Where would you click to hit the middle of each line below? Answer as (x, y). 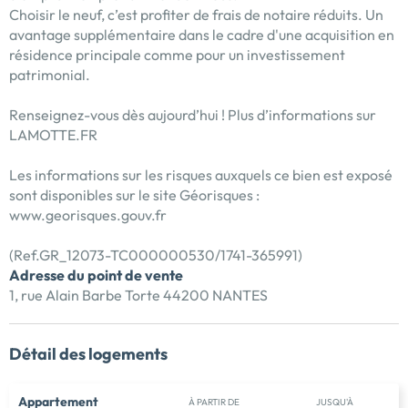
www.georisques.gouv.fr (88, 215)
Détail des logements (88, 354)
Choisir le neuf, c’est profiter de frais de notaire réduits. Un (196, 15)
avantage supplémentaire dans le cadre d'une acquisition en (202, 35)
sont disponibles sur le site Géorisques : (134, 195)
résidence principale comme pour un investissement (177, 55)
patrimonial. (50, 75)
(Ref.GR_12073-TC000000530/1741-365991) (156, 255)
